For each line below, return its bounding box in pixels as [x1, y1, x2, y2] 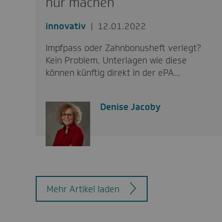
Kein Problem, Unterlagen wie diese [45, 54, 187, 66]
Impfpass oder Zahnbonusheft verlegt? [45, 42, 201, 54]
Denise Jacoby [100, 101, 161, 113]
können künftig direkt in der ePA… [45, 66, 180, 79]
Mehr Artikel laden [46, 183, 119, 195]
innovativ [45, 20, 86, 32]
